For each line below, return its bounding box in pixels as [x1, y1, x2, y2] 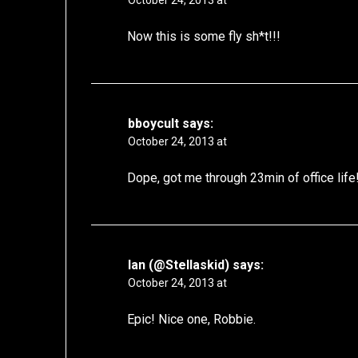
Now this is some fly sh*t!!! [127, 29, 281, 45]
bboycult [128, 116, 180, 132]
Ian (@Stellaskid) [128, 257, 230, 273]
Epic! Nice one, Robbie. [127, 312, 257, 328]
